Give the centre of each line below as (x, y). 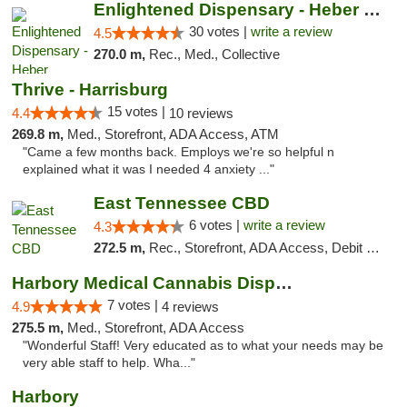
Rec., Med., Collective (214, 54)
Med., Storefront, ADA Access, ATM (173, 134)
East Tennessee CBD (181, 203)
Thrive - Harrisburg (90, 89)
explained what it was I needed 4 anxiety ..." (149, 169)
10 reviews (201, 113)
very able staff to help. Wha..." (109, 363)
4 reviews (190, 307)
